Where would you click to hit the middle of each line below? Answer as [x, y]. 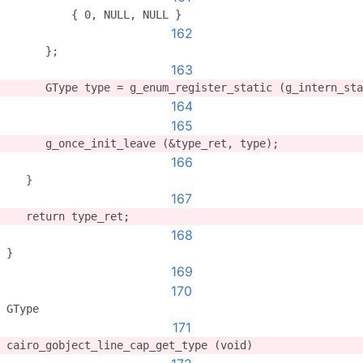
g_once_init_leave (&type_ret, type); [143, 143]
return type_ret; [68, 216]
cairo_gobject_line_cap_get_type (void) [130, 345]
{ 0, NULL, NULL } [94, 15]
